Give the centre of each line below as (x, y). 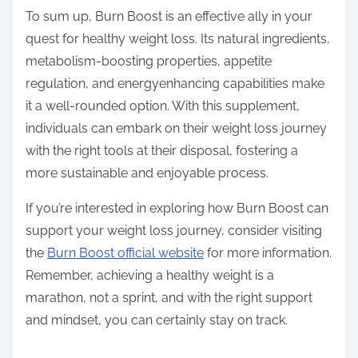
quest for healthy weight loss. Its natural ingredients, (178, 39)
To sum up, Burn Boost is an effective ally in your (169, 17)
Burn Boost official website (125, 253)
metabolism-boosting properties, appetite (149, 62)
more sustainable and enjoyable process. (147, 173)
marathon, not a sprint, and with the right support (169, 298)
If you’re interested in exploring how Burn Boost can (177, 209)
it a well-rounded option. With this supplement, (163, 106)
